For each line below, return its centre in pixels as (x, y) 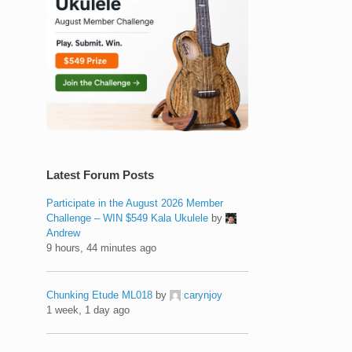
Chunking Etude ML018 (100, 295)
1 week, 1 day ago (88, 310)
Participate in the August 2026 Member (135, 203)
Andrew (64, 233)
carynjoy (203, 295)
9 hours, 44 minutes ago (102, 247)
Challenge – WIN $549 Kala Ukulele (128, 218)
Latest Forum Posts (101, 174)
